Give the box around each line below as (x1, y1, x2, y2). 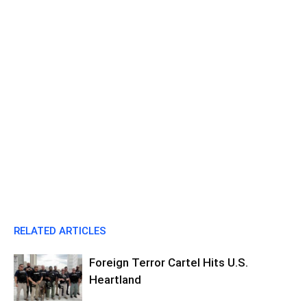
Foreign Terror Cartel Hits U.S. (89, 255, 248, 269)
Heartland (89, 272, 141, 286)
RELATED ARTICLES (14, 224, 106, 237)
